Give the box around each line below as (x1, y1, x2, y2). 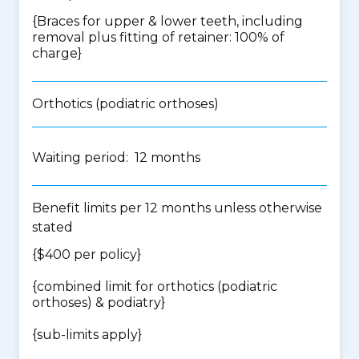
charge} (32, 46, 82, 61)
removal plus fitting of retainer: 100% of (32, 30, 284, 45)
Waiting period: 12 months (32, 150, 200, 165)
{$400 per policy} (32, 247, 141, 262)
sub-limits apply (37, 327, 138, 342)
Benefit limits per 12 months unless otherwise (32, 200, 322, 216)
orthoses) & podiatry (32, 295, 161, 310)
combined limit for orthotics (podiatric (37, 279, 277, 294)
